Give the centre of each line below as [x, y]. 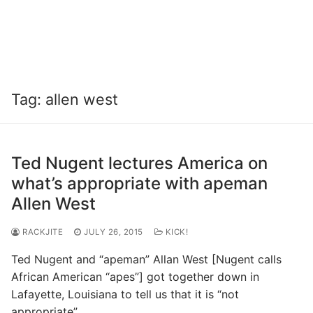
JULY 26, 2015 [114, 232]
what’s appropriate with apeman [139, 183]
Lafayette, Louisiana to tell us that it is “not [125, 294]
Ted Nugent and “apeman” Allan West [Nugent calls [146, 259]
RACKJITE [41, 232]
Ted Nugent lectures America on [139, 163]
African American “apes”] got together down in [135, 276]
